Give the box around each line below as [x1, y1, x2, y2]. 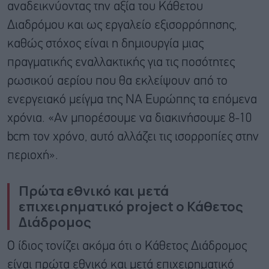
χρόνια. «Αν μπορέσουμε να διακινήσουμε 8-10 [7, 112, 252, 124]
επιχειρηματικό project [19, 197, 174, 216]
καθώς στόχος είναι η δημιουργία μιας [7, 38, 204, 50]
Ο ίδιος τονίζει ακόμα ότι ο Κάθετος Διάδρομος [7, 240, 247, 252]
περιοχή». [7, 150, 58, 162]
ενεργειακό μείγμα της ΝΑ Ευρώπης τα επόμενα [7, 94, 257, 106]
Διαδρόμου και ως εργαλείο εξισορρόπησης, [7, 19, 237, 31]
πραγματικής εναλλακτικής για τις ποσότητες [7, 56, 235, 68]
